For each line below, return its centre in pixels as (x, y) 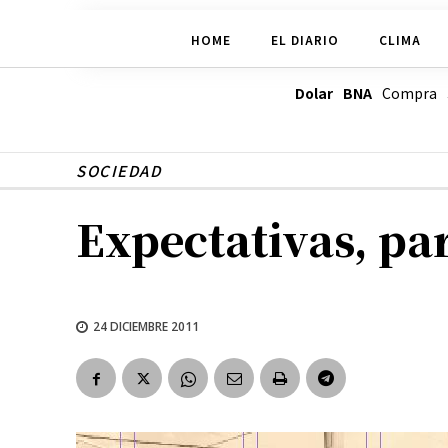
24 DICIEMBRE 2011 (146, 326)
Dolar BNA (333, 93)
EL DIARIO (304, 39)
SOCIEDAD (118, 171)
